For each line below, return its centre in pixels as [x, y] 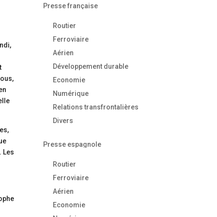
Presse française [71, 6]
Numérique [71, 93]
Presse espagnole [72, 144]
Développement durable [91, 66]
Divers [63, 120]
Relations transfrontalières [96, 107]
